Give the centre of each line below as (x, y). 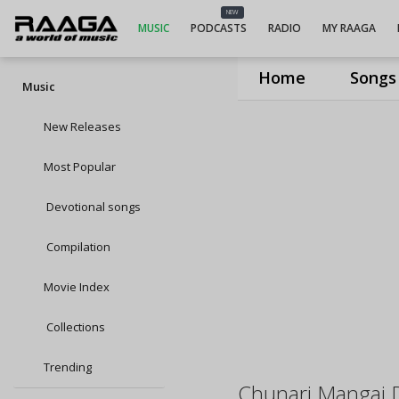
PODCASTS (218, 28)
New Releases (82, 126)
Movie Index (77, 287)
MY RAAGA (349, 28)
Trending (68, 367)
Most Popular (80, 167)
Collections (74, 327)
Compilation (77, 247)
